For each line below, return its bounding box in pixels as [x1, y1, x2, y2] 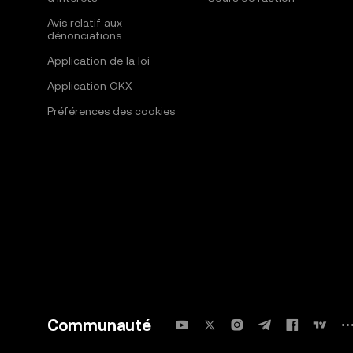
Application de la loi [47, 54, 150, 67]
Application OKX [47, 80, 132, 92]
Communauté [47, 316, 151, 335]
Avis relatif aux [47, 17, 122, 29]
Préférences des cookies [47, 105, 175, 117]
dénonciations [47, 29, 121, 42]
